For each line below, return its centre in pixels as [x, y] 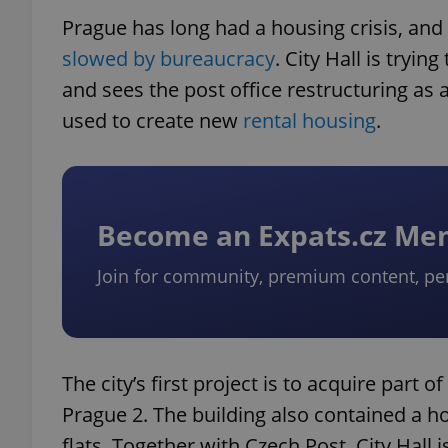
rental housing [309, 120]
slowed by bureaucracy [168, 58]
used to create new [152, 120]
